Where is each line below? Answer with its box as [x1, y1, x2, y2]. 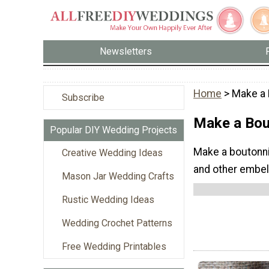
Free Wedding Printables [62, 240, 166, 252]
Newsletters [100, 46, 153, 58]
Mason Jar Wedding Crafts [62, 170, 174, 182]
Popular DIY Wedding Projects [50, 124, 177, 136]
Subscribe [62, 91, 104, 103]
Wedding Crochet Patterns [62, 217, 172, 229]
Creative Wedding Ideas [62, 147, 163, 159]
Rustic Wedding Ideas [62, 193, 154, 205]
